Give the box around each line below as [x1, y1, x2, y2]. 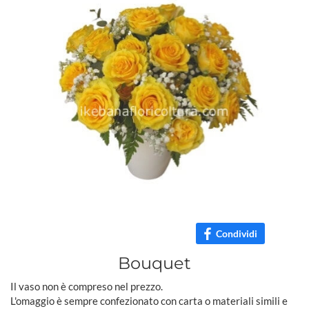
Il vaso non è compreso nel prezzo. [10, 279, 163, 292]
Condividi [216, 227, 257, 239]
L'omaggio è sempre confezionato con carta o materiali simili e [10, 294, 288, 307]
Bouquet [118, 252, 191, 273]
